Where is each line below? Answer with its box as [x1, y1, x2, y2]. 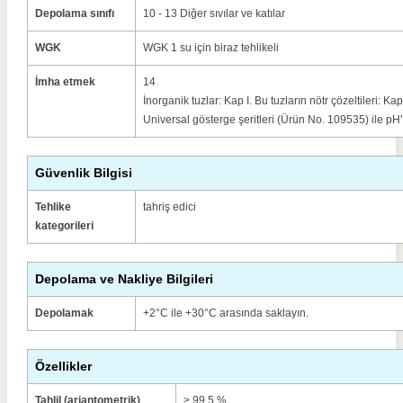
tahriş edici [143, 201, 196, 213]
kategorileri [35, 219, 94, 232]
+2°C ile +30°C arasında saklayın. [143, 307, 309, 319]
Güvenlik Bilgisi [35, 166, 132, 180]
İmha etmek [35, 76, 95, 88]
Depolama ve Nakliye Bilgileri [35, 272, 213, 286]
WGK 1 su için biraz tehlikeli [143, 41, 279, 54]
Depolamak [35, 307, 94, 319]
